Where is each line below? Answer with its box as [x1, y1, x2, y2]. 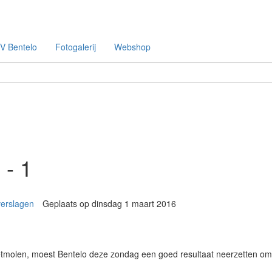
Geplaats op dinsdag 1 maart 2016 [42, 197, 176, 210]
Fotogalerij [55, 41, 96, 53]
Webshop [114, 41, 151, 53]
